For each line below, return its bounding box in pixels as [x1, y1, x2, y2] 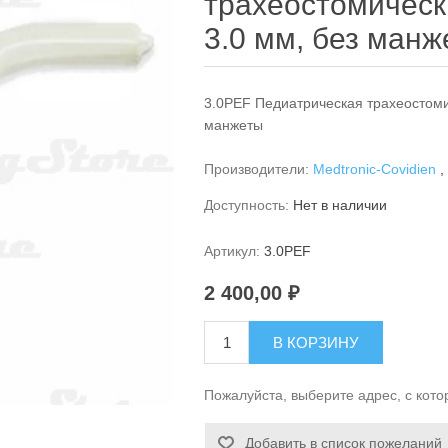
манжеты [204, 117, 264, 133]
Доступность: [204, 197, 290, 213]
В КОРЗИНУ [273, 334, 360, 351]
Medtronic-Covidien [313, 161, 437, 177]
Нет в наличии [293, 197, 388, 213]
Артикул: [204, 243, 261, 259]
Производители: [204, 161, 310, 177]
